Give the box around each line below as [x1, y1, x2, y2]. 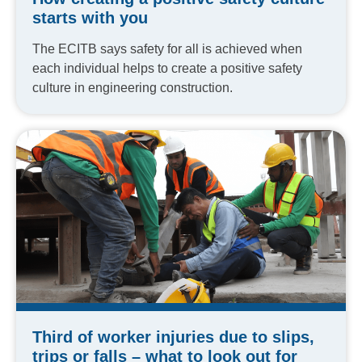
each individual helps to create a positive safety [32, 61, 302, 75]
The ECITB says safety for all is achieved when [32, 41, 302, 56]
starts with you [32, 8, 148, 27]
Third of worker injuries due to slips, [32, 328, 314, 347]
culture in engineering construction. [32, 80, 233, 95]
